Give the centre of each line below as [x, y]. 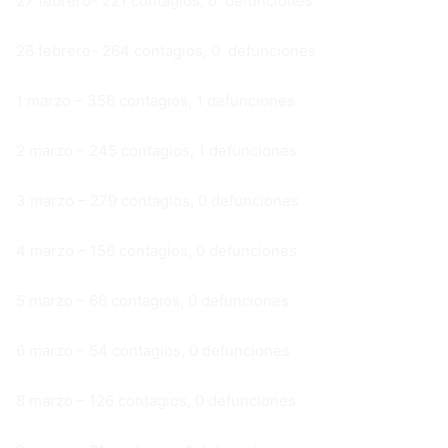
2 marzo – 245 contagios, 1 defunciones [156, 151]
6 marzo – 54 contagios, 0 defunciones [153, 351]
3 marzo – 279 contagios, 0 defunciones [157, 201]
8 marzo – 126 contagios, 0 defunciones [156, 401]
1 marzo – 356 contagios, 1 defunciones [155, 101]
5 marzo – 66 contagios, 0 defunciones [152, 301]
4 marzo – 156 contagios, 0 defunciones [156, 251]
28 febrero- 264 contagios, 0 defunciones [166, 51]
